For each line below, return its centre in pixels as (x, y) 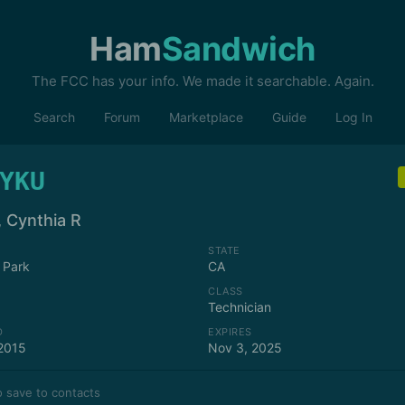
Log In (353, 117)
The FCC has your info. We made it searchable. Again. (202, 81)
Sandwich (238, 49)
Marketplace (206, 117)
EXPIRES (230, 332)
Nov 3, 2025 (245, 348)
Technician (240, 307)
